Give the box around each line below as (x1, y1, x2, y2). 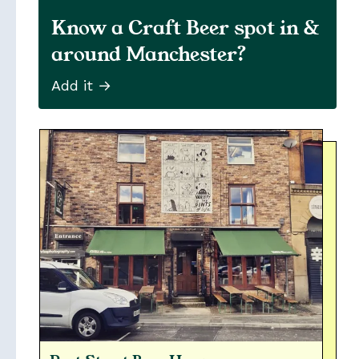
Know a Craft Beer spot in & (51, 14, 320, 42)
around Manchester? (51, 41, 248, 68)
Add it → (51, 77, 111, 94)
